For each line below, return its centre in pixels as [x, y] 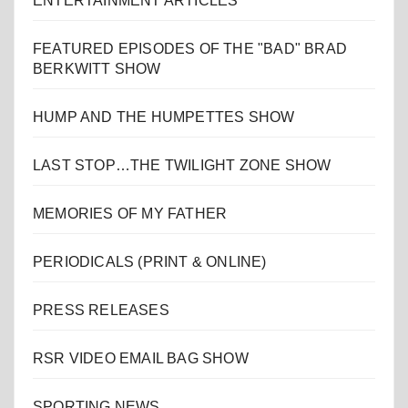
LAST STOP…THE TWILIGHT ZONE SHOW [182, 166]
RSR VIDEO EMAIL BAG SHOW [141, 359]
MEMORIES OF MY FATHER [130, 214]
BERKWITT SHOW [97, 69]
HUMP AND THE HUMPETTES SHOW [164, 117]
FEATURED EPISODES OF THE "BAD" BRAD [190, 49]
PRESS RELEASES [101, 311]
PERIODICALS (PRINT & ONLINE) [150, 262]
